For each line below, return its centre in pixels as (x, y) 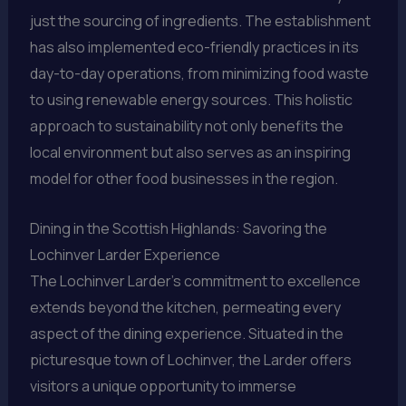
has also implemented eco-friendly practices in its (194, 48)
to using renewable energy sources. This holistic (191, 100)
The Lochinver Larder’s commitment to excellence (195, 281)
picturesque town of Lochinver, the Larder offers (190, 360)
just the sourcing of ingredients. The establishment (200, 21)
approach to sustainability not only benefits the (186, 126)
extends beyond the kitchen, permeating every (185, 308)
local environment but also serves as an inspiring (190, 153)
